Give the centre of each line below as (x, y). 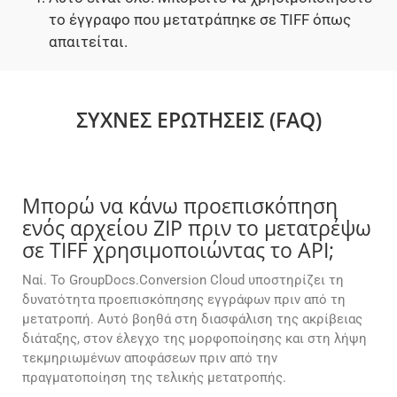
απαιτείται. (88, 42)
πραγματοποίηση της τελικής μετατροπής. (154, 378)
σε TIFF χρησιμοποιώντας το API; (178, 250)
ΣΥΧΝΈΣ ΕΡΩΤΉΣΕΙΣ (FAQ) (198, 120)
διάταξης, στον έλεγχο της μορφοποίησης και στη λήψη (195, 339)
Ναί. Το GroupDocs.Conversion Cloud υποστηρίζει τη (183, 280)
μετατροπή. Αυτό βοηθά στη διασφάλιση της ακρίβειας (192, 319)
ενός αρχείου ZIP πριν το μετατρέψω (197, 228)
